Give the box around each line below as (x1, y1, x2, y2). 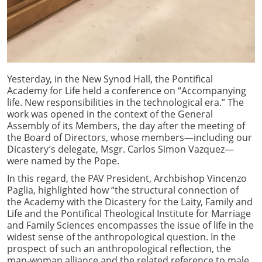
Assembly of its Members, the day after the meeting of (7, 119, 245, 132)
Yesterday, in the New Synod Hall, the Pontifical (7, 72, 213, 85)
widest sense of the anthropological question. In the (7, 230, 236, 243)
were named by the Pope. (7, 154, 119, 167)
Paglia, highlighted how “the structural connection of (7, 183, 239, 196)
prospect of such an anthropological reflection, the (7, 242, 231, 255)
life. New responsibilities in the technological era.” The (7, 95, 244, 109)
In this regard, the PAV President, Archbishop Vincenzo (7, 171, 247, 185)
